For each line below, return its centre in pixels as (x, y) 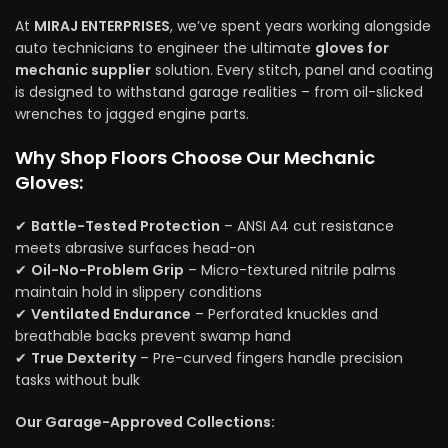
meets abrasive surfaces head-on (135, 247)
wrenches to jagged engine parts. (132, 113)
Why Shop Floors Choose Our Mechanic (195, 157)
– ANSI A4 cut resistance (307, 225)
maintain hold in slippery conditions (138, 291)
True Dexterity (83, 357)
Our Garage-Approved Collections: (145, 421)
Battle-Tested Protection (125, 225)
